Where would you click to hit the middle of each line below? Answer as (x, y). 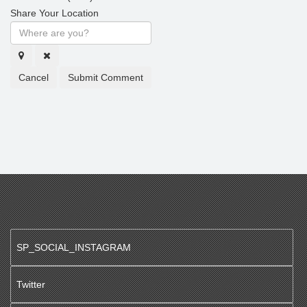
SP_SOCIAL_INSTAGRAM (74, 247)
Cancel (34, 77)
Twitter (31, 284)
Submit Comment (106, 77)
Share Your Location (54, 13)
